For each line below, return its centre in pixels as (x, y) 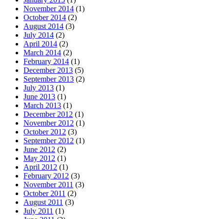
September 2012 (49, 141)
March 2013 (42, 106)
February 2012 (46, 176)
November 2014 (49, 9)
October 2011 (44, 194)
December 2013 (48, 70)
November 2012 (49, 123)
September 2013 (49, 79)
